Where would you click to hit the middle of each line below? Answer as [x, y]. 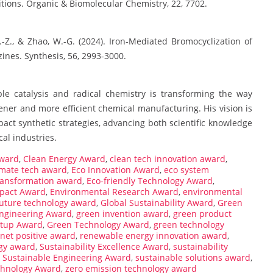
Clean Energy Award [64, 159]
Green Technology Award [98, 225]
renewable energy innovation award [154, 236]
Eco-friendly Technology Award [150, 181]
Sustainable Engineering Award [67, 258]
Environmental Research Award [114, 192]
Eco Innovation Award [115, 170]
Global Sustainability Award [157, 203]
